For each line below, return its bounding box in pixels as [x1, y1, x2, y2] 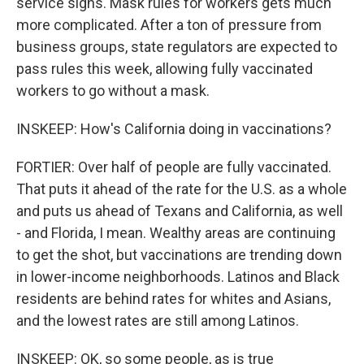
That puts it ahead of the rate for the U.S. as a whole [16, 180, 347, 197]
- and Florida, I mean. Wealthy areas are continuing [16, 224, 336, 241]
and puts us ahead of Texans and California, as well [16, 202, 343, 219]
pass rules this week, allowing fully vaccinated [16, 60, 313, 77]
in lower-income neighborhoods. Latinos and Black [16, 268, 340, 285]
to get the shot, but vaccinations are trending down [16, 246, 342, 263]
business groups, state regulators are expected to [16, 38, 337, 55]
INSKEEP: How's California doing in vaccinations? [16, 120, 331, 137]
